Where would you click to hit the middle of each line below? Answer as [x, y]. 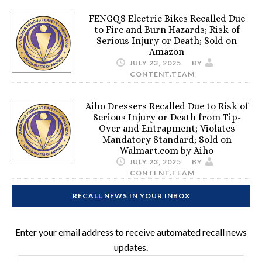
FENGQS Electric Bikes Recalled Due [167, 18]
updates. [131, 247]
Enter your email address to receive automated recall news [131, 232]
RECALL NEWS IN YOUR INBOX [131, 196]
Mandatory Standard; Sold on [167, 139]
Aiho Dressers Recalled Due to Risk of [167, 106]
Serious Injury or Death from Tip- [167, 117]
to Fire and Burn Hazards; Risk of [167, 30]
